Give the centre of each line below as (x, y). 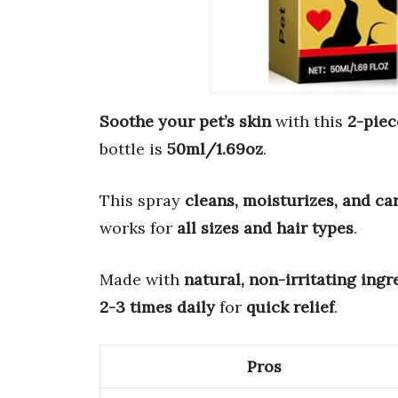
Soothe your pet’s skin (185, 122)
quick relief (290, 307)
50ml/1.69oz (215, 149)
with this (309, 122)
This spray (142, 201)
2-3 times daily (157, 307)
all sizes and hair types (265, 228)
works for (138, 228)
